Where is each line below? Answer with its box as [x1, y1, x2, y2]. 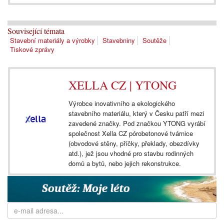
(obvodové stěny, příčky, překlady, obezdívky [68, 138, 199, 148]
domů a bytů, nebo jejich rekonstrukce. [68, 158, 181, 168]
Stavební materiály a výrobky [10, 35, 95, 45]
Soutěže [142, 35, 166, 45]
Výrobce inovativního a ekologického [68, 98, 175, 108]
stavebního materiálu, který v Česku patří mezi [68, 108, 204, 118]
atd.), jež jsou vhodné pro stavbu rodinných [68, 148, 193, 158]
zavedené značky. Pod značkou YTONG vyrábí [68, 118, 205, 128]
